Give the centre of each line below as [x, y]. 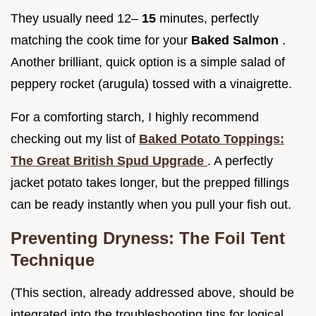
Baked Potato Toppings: [212, 139]
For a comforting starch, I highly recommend [135, 117]
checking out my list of [75, 139]
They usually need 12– [76, 19]
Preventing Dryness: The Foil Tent [148, 238]
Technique [53, 260]
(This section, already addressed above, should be [152, 293]
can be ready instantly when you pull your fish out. [151, 205]
